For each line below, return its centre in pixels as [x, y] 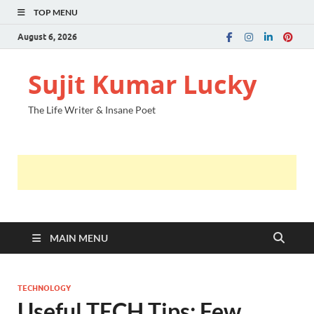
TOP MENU [56, 12]
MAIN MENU [79, 238]
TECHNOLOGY [44, 288]
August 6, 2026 [47, 36]
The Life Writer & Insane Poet [92, 110]
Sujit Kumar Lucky [142, 84]
